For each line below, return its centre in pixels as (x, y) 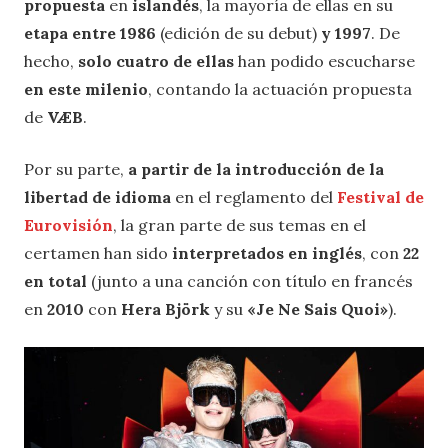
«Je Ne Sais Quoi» (317, 308)
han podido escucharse (324, 60)
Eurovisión (68, 224)
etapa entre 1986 (90, 32)
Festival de (380, 196)
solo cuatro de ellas (156, 60)
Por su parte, (76, 168)
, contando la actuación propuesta (280, 88)
